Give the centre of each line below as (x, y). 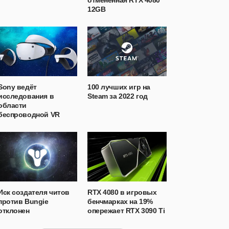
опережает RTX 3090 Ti (126, 211)
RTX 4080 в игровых (122, 192)
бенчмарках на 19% (120, 201)
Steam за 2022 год (118, 96)
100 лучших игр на (119, 87)
